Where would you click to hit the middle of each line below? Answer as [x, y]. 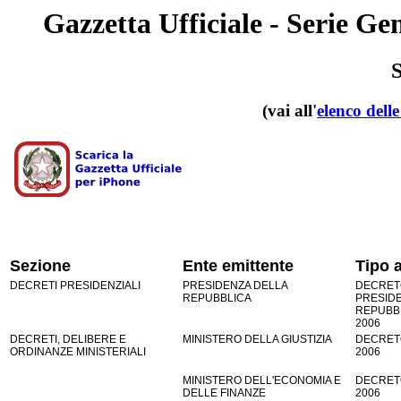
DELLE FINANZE [224, 392]
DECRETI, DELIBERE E [68, 339]
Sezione [40, 265]
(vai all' [290, 111]
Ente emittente [238, 265]
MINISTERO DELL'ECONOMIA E [262, 380]
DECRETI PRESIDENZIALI [75, 285]
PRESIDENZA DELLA [235, 285]
